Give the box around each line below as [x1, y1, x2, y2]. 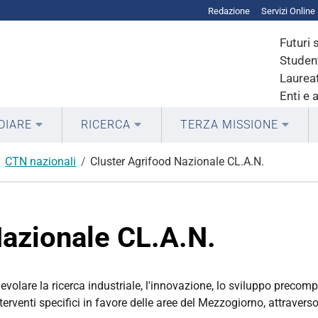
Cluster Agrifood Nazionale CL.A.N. [90, 155, 265, 168]
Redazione [208, 5, 250, 16]
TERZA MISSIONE [180, 118, 278, 131]
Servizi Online [261, 5, 315, 16]
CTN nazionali [5, 155, 77, 168]
